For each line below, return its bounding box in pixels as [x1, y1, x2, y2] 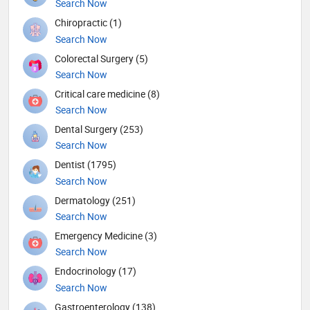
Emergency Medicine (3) [55, 229, 157, 243]
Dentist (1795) [55, 158, 116, 172]
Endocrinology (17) [55, 264, 136, 278]
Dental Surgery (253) [55, 122, 143, 136]
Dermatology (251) [55, 193, 136, 207]
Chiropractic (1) [55, 16, 122, 30]
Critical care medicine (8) [55, 86, 160, 100]
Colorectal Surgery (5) [55, 51, 148, 65]
